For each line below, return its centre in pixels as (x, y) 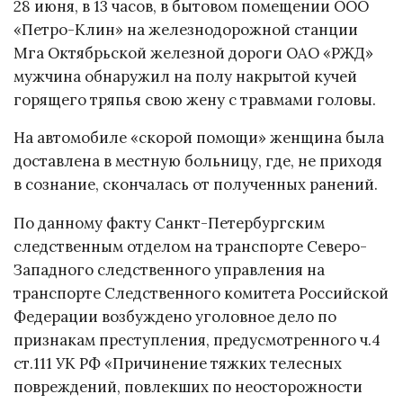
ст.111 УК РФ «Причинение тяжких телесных (178, 364)
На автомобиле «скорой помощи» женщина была (199, 138)
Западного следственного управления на (169, 270)
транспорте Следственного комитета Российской (201, 294)
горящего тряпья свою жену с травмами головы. (195, 99)
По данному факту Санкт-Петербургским (169, 224)
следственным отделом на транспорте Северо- (190, 247)
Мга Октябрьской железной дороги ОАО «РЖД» (193, 53)
